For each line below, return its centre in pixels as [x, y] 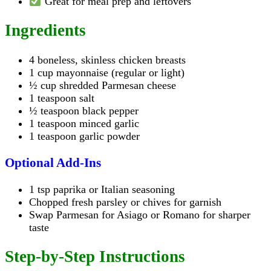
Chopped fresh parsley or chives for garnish [125, 202]
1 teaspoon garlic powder [84, 136]
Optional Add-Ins [53, 162]
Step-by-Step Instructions [95, 257]
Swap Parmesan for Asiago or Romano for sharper [140, 214]
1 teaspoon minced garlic [84, 123]
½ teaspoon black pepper [84, 110]
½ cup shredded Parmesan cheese [103, 85]
